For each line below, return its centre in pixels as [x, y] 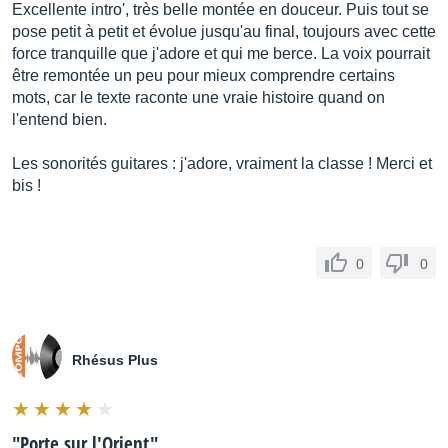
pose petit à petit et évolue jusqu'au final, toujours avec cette [224, 31]
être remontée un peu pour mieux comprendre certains [203, 75]
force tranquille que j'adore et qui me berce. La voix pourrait [221, 53]
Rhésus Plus [115, 360]
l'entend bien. [59, 119]
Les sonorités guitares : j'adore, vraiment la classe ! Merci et [222, 163]
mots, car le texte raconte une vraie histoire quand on [198, 97]
